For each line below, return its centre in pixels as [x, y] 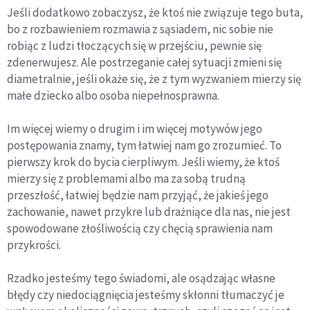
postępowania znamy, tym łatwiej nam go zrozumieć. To [144, 145]
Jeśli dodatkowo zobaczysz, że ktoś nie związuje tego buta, [155, 12]
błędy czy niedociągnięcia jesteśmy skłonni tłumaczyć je [146, 294]
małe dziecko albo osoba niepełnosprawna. [113, 95]
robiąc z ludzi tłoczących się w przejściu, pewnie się [134, 45]
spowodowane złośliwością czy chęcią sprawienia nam [140, 228]
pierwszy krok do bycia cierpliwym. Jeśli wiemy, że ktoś [143, 162]
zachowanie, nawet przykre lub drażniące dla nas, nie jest [149, 211]
